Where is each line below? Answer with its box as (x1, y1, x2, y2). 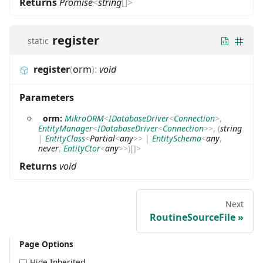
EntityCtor (63, 142, 100, 154)
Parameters (19, 90, 74, 104)
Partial (90, 132, 115, 144)
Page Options (19, 238, 73, 249)
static (28, 35, 49, 46)
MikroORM (65, 112, 104, 124)
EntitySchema (152, 132, 201, 144)
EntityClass (45, 132, 85, 144)
